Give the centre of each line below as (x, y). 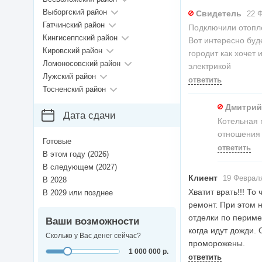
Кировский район (73, 51)
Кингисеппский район (80, 38)
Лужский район (69, 77)
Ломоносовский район (82, 64)
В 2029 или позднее (78, 193)
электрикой (210, 66)
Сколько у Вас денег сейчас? (93, 236)
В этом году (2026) (76, 154)
